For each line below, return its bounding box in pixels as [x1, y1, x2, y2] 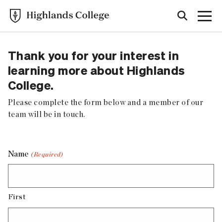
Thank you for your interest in [8, 48, 179, 63]
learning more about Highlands [8, 62, 185, 78]
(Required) [31, 151, 63, 158]
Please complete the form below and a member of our [8, 98, 204, 107]
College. [8, 77, 54, 93]
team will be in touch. [8, 110, 85, 119]
